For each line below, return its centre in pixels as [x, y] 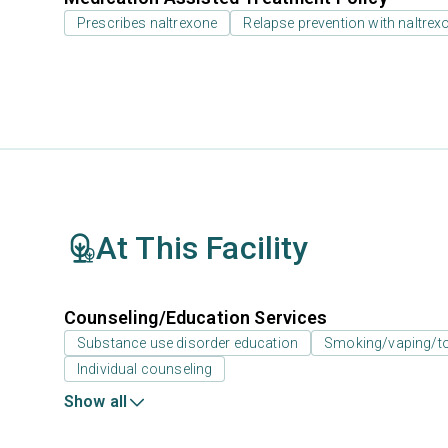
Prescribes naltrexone [147, 23]
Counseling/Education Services [196, 317]
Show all [96, 401]
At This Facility [202, 248]
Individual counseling [145, 369]
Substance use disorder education [188, 343]
